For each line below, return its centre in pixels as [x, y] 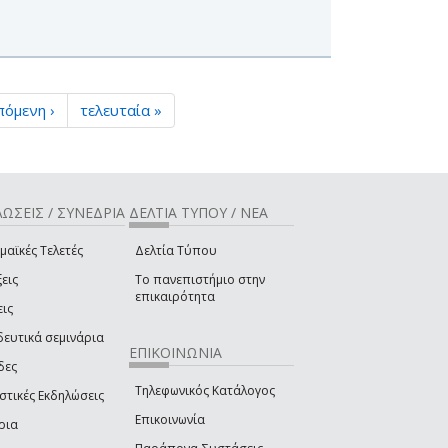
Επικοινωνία [170, 419]
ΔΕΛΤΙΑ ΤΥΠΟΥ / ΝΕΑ [198, 212]
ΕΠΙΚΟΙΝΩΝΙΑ [175, 352]
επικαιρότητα [175, 296]
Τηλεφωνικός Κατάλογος [205, 390]
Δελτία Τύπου [176, 250]
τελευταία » [121, 110]
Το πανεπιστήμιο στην [200, 279]
